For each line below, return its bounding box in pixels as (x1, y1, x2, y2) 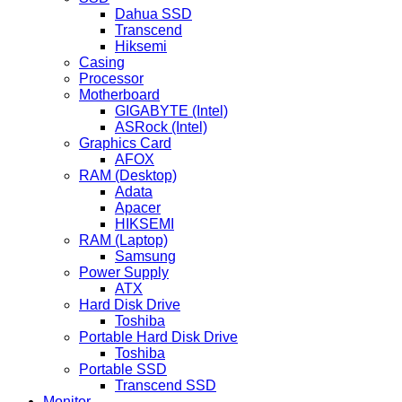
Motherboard (79, 87, 160, 103)
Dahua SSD (115, 6, 192, 22)
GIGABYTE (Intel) (115, 103, 228, 119)
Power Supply (79, 265, 169, 281)
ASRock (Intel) (115, 119, 207, 135)
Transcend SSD (115, 378, 216, 394)
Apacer (115, 200, 161, 216)
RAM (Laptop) (79, 232, 168, 249)
